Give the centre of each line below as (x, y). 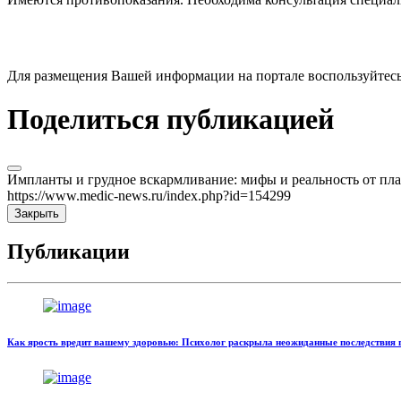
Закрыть (37, 213)
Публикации (68, 252)
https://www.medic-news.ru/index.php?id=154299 (149, 195)
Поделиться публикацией (171, 119)
